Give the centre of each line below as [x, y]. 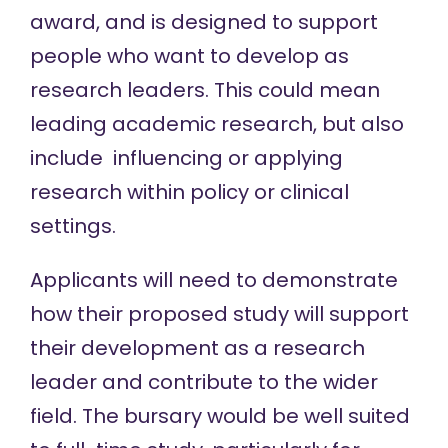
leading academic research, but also [216, 124]
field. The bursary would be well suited [219, 416]
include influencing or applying [186, 158]
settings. [72, 226]
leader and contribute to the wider [203, 382]
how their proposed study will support [219, 314]
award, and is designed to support [203, 22]
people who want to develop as [189, 56]
